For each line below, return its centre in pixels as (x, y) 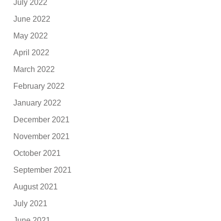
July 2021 (31, 204)
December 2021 (42, 120)
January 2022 (37, 103)
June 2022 (32, 19)
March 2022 (34, 70)
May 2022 (31, 36)
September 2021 (43, 170)
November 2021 (42, 137)
